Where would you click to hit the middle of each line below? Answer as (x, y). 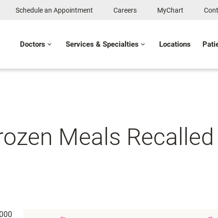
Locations (175, 44)
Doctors (33, 44)
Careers (125, 10)
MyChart (170, 10)
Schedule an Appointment (54, 10)
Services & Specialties (102, 44)
